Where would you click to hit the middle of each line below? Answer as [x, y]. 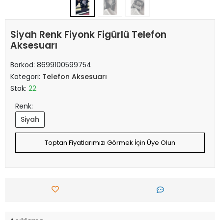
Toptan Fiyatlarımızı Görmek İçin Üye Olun [110, 142]
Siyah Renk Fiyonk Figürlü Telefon [88, 34]
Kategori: [26, 76]
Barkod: [24, 65]
